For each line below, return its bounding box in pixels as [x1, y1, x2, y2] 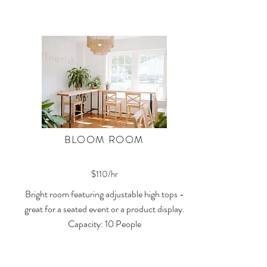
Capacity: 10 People [67, 217, 141, 231]
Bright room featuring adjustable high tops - [24, 187, 184, 201]
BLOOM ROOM [64, 132, 144, 147]
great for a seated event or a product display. [24, 202, 185, 216]
